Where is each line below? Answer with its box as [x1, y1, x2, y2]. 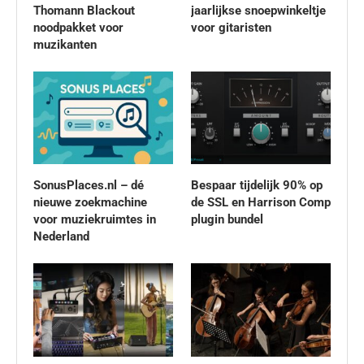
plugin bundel [190, 212, 263, 227]
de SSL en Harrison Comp [190, 195, 331, 210]
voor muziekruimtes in [33, 212, 156, 227]
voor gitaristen [190, 19, 271, 35]
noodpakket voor [33, 19, 123, 35]
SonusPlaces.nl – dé [33, 178, 144, 193]
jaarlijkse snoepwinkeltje [190, 2, 326, 18]
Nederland [33, 229, 89, 245]
